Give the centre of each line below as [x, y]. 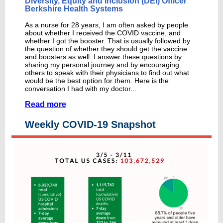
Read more [46, 104]
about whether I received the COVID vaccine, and [103, 33]
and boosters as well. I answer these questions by [103, 57]
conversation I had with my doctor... [81, 89]
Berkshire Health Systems [74, 9]
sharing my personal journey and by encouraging [102, 65]
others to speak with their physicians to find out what [107, 73]
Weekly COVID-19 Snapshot [90, 124]
